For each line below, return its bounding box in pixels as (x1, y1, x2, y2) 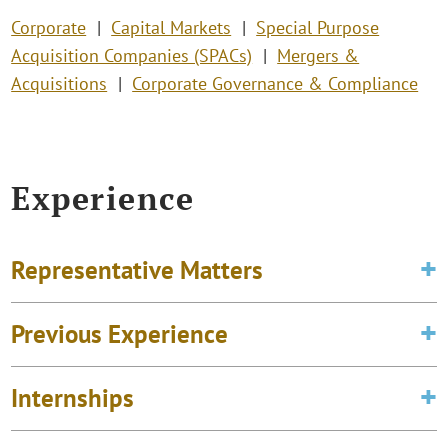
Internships (11, 381, 135, 414)
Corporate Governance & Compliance (132, 72, 419, 96)
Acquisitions (11, 72, 108, 96)
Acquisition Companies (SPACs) (11, 44, 253, 68)
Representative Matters (11, 253, 264, 286)
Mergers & (277, 44, 360, 68)
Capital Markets (111, 16, 232, 40)
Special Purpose (256, 16, 380, 40)
